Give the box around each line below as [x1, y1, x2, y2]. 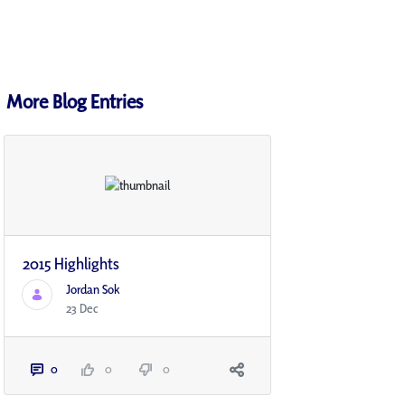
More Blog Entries [6, 88, 143, 114]
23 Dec [66, 300, 99, 317]
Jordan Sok [66, 281, 120, 298]
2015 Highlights [23, 253, 119, 275]
